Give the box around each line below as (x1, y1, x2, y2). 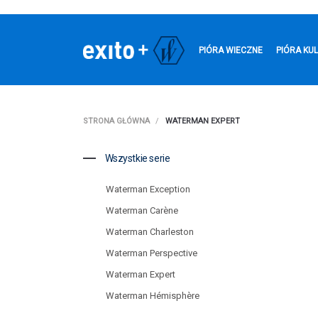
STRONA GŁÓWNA (83, 116, 150, 126)
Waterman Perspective (106, 248, 197, 258)
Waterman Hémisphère (106, 290, 199, 301)
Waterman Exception (106, 184, 190, 194)
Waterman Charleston (106, 226, 194, 237)
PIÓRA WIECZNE (199, 45, 263, 55)
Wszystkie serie (103, 153, 170, 164)
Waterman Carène (106, 205, 178, 216)
